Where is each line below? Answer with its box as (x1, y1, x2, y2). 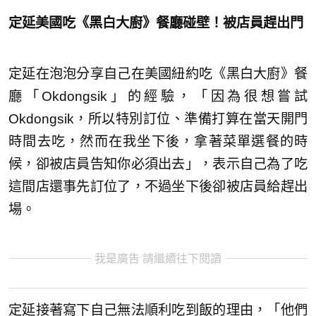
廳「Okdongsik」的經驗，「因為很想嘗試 (8, 89, 308, 104)
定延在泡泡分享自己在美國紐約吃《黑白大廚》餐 (8, 66, 308, 82)
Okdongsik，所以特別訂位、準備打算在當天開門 (8, 111, 308, 127)
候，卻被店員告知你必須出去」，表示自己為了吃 (8, 157, 308, 172)
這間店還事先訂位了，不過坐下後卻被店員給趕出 (8, 179, 308, 195)
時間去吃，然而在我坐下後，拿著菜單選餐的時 (8, 134, 308, 150)
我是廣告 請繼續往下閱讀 (95, 253, 221, 265)
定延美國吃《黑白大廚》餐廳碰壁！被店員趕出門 (8, 16, 303, 31)
